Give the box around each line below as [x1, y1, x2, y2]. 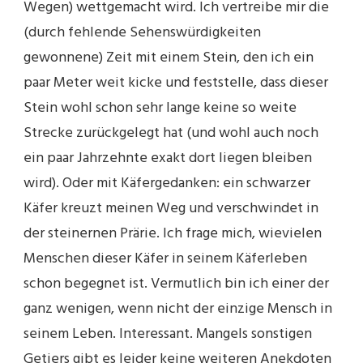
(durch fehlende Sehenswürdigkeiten [23, 20, 261, 45]
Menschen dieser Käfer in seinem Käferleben [23, 246, 307, 271]
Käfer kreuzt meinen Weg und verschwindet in [23, 196, 318, 220]
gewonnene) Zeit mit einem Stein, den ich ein [23, 45, 314, 70]
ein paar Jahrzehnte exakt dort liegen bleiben [23, 146, 312, 170]
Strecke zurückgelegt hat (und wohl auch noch [23, 121, 318, 145]
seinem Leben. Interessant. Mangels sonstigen [23, 322, 312, 346]
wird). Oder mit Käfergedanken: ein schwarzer [23, 171, 310, 195]
